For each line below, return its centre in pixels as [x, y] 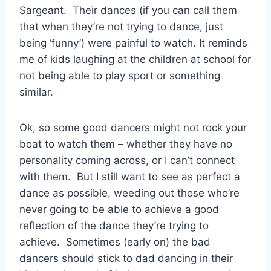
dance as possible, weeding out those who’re [129, 193]
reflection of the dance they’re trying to [114, 225]
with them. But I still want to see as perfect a [130, 176]
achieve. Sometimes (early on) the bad [115, 242]
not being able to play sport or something [120, 75]
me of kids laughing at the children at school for [135, 59]
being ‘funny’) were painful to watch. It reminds [133, 43]
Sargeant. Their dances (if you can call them [128, 10]
